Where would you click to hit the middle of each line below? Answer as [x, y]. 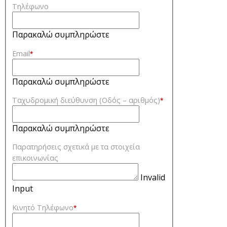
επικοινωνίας [35, 158]
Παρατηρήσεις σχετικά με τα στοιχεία [76, 147]
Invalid [153, 178]
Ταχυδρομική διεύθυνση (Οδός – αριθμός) [86, 100]
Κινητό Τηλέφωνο [43, 207]
